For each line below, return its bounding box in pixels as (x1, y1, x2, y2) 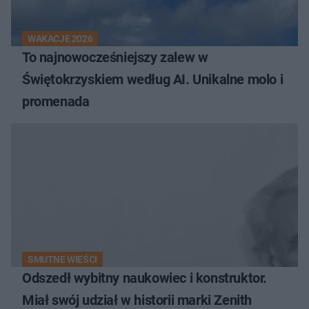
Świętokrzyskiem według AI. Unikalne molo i (22, 70, 283, 88)
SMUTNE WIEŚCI (28, 253, 97, 265)
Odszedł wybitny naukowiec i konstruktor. (22, 269, 267, 286)
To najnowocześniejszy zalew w (22, 48, 208, 66)
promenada (22, 92, 90, 110)
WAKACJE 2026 (28, 32, 93, 44)
